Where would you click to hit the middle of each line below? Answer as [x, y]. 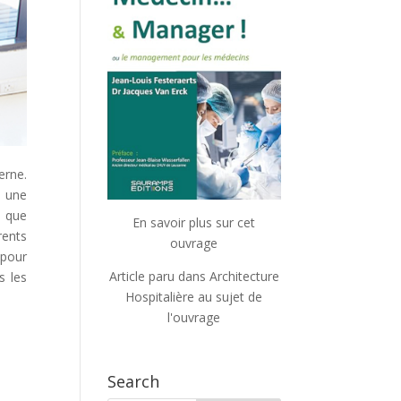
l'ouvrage [194, 318]
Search [134, 382]
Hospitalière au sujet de [194, 297]
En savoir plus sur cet [194, 223]
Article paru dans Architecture [194, 277]
